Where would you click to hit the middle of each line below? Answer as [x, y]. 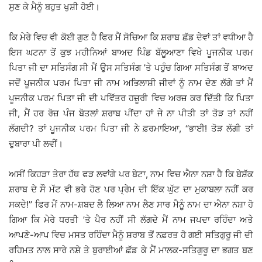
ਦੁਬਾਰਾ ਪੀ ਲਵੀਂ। [36, 144]
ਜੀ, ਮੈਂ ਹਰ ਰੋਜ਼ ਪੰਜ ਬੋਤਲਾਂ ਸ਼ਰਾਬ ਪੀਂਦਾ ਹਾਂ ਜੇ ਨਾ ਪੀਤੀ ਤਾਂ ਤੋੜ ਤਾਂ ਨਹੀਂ [131, 113]
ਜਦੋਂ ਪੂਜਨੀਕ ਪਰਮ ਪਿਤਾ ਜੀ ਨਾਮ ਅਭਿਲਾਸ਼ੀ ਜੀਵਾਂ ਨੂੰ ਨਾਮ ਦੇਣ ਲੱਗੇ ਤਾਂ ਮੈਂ [131, 83]
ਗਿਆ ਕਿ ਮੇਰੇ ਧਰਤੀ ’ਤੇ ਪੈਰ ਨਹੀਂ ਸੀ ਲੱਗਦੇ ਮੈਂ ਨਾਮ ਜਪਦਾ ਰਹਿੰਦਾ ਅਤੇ [131, 220]
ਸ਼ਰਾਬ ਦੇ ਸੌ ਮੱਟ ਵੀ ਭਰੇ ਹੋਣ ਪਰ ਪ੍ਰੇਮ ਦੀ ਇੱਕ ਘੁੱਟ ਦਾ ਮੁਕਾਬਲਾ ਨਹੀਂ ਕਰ [131, 189]
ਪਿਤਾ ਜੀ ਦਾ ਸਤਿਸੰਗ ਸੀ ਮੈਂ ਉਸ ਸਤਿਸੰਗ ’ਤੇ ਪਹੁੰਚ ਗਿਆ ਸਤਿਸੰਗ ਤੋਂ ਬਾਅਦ [131, 68]
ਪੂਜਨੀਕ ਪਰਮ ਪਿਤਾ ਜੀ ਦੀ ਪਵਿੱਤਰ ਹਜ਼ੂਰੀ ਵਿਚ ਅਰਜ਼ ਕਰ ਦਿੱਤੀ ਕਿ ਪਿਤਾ [131, 98]
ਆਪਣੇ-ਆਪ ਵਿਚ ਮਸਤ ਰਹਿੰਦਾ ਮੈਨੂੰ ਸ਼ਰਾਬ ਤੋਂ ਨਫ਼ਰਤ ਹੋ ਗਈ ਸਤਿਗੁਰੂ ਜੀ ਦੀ [131, 235]
